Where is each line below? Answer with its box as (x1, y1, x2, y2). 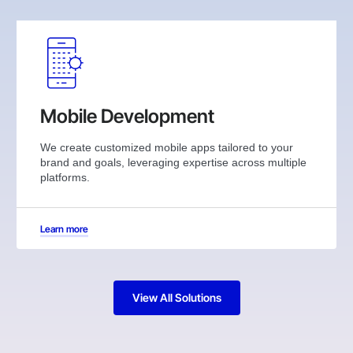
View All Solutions (132, 290, 221, 304)
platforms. (39, 170, 90, 184)
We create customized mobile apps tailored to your (39, 140, 293, 154)
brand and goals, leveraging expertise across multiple (39, 155, 307, 169)
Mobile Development (39, 104, 214, 128)
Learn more (39, 222, 88, 235)
